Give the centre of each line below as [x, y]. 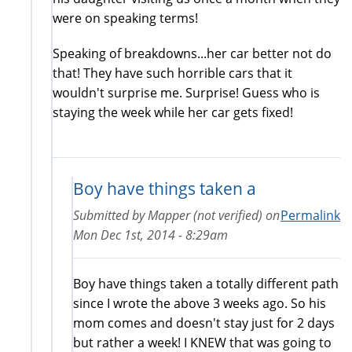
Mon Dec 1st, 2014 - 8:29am [150, 235]
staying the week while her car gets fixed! [173, 112]
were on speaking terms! [125, 18]
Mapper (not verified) [205, 215]
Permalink [310, 215]
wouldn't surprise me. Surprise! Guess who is [186, 92]
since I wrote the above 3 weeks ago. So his [200, 303]
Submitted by [110, 215]
